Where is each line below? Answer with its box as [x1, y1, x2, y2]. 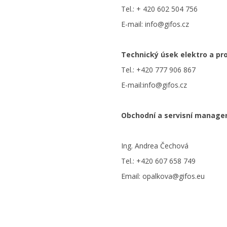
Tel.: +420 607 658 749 [121, 156, 196, 166]
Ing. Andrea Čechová [121, 141, 188, 150]
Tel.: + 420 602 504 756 [121, 4, 198, 14]
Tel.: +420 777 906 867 [121, 65, 196, 74]
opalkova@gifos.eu [142, 171, 205, 181]
